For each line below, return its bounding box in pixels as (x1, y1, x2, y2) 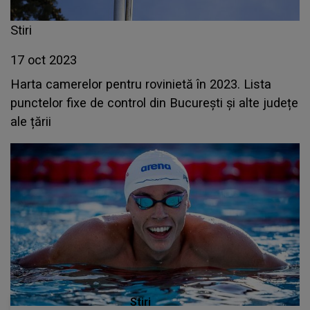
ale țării (10, 114, 51, 129)
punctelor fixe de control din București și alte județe (10, 95, 298, 110)
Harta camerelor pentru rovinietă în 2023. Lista (10, 77, 271, 91)
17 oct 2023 (10, 53, 77, 67)
